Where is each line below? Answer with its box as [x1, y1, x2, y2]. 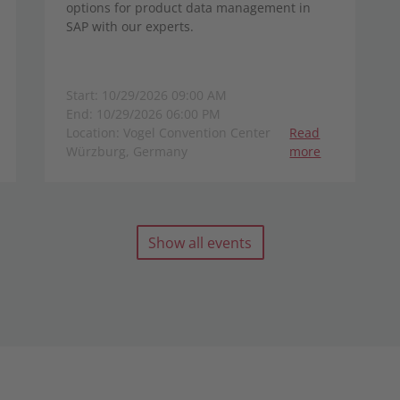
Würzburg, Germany [66, 143, 187, 160]
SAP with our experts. [66, 18, 194, 35]
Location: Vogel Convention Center [66, 124, 271, 141]
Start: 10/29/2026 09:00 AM [66, 87, 227, 104]
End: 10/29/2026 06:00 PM [66, 105, 221, 122]
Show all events [148, 232, 252, 253]
